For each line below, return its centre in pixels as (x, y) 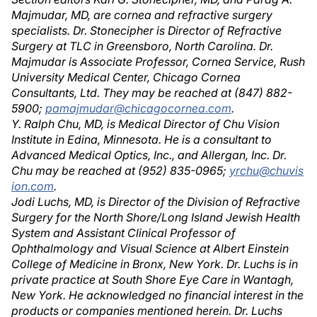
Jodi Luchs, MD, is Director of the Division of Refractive (156, 202)
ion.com (33, 186)
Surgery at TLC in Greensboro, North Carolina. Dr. (142, 46)
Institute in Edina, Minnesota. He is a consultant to (142, 139)
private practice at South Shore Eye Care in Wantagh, (152, 279)
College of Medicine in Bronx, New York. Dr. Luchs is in (155, 264)
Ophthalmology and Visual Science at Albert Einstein (150, 248)
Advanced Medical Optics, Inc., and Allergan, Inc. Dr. (149, 155)
